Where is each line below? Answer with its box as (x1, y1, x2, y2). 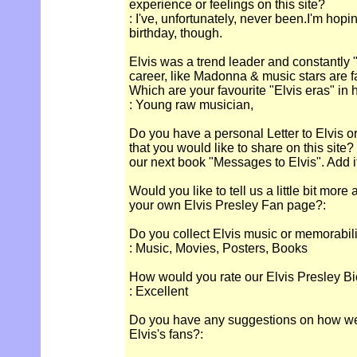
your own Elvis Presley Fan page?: (129, 198, 326, 213)
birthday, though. (129, 26, 222, 41)
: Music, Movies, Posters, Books (129, 241, 308, 256)
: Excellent (129, 284, 188, 299)
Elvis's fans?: (129, 328, 203, 342)
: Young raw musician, (129, 98, 253, 112)
